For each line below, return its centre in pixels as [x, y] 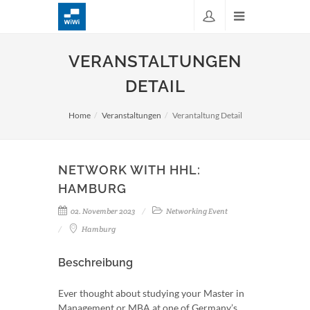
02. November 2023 [102, 211]
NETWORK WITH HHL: [129, 170]
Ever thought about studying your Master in [151, 293]
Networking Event [196, 211]
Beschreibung [95, 263]
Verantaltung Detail [207, 115]
